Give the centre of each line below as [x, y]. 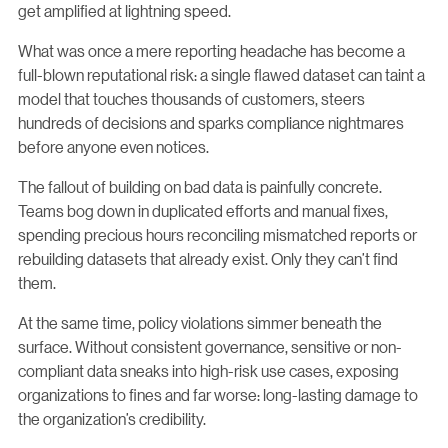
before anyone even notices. [113, 146]
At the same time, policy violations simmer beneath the [200, 322]
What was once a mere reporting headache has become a [211, 50]
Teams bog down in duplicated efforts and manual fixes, [203, 210]
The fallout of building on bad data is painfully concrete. [200, 186]
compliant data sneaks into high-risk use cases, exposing [208, 370]
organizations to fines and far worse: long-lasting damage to [218, 394]
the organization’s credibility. [112, 418]
